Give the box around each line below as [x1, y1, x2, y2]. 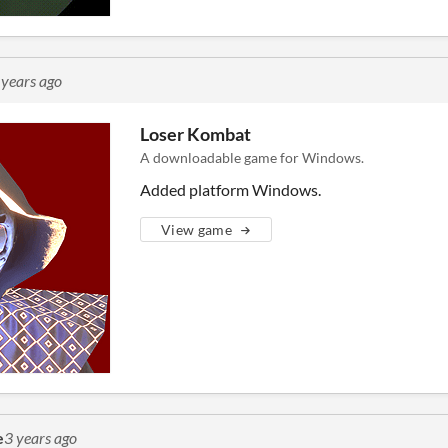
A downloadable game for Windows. [140, 149, 364, 166]
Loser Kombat [140, 123, 251, 145]
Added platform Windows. [140, 180, 321, 199]
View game [161, 221, 233, 238]
